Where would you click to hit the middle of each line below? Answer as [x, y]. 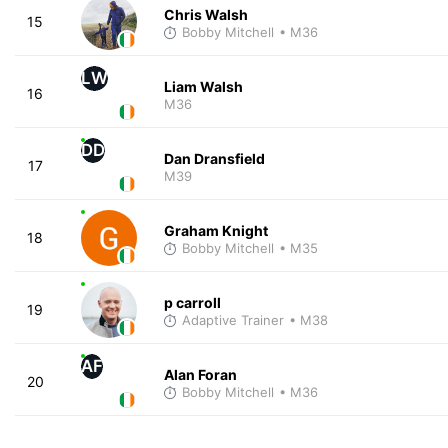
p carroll [192, 302]
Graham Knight [215, 230]
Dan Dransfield [214, 158]
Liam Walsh [203, 86]
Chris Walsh [205, 14]
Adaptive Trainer [232, 319]
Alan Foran [200, 374]
